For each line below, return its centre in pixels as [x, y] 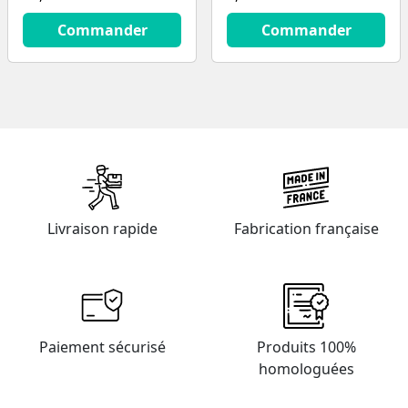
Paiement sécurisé [102, 347]
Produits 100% [306, 347]
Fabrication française [306, 228]
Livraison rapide [102, 228]
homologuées [306, 368]
